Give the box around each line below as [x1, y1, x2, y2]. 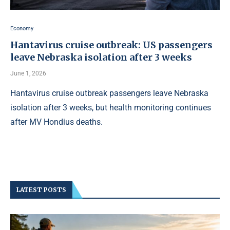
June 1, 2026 [10, 70, 46, 77]
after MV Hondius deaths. [10, 117, 103, 127]
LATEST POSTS [16, 186, 66, 194]
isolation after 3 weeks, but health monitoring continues [10, 103, 211, 112]
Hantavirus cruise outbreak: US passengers [10, 39, 213, 51]
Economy [10, 25, 33, 32]
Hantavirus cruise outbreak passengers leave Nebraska [10, 88, 208, 98]
